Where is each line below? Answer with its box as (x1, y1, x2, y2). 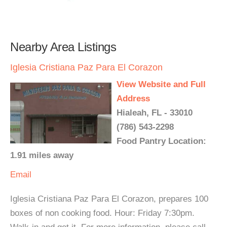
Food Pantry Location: (117, 136, 206, 146)
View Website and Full (117, 80, 206, 89)
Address (117, 94, 150, 103)
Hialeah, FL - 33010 (117, 108, 193, 118)
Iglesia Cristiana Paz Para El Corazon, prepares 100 (10, 194, 208, 204)
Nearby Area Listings (10, 40, 116, 54)
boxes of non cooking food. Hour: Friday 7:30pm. (10, 208, 195, 218)
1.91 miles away (10, 150, 73, 160)
